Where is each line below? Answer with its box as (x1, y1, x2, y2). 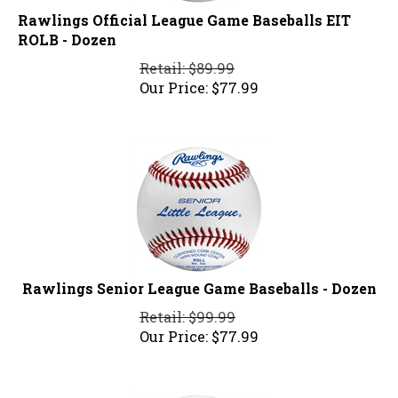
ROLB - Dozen (18, 22, 116, 42)
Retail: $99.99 (139, 299, 235, 319)
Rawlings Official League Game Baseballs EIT (18, 3, 351, 22)
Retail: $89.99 (139, 51, 235, 70)
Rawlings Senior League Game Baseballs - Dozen (21, 271, 377, 291)
